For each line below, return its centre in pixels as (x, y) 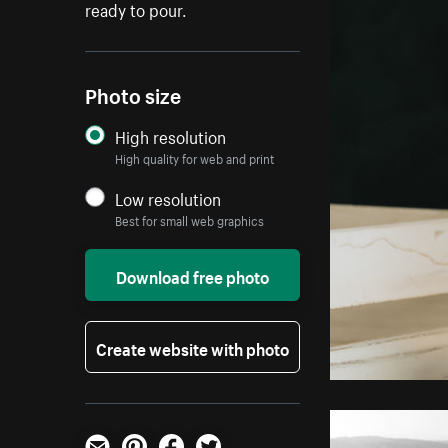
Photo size (133, 94)
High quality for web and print (195, 158)
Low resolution (168, 197)
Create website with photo (193, 347)
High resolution (171, 135)
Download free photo (193, 275)
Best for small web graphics (190, 220)
